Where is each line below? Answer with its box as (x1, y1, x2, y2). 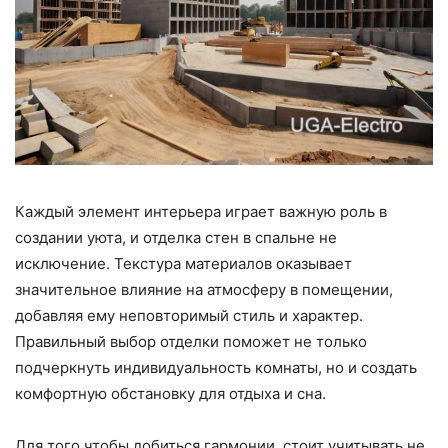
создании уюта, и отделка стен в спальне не (15, 227, 337, 247)
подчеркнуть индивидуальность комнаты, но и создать (15, 357, 417, 377)
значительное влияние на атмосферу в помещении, (15, 279, 393, 299)
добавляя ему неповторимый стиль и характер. (15, 305, 363, 325)
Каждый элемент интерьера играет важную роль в (15, 201, 387, 221)
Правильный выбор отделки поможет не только (15, 331, 367, 351)
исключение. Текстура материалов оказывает (15, 253, 352, 273)
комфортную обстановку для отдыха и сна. (15, 383, 326, 403)
